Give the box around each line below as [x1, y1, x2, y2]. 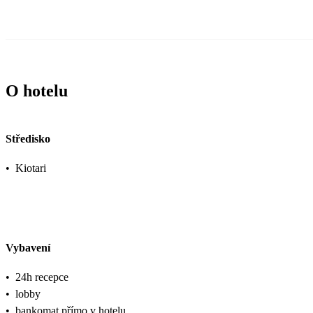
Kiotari [15, 161, 46, 174]
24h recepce [15, 271, 68, 284]
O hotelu [6, 82, 68, 101]
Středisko [6, 132, 50, 145]
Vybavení [6, 242, 50, 254]
